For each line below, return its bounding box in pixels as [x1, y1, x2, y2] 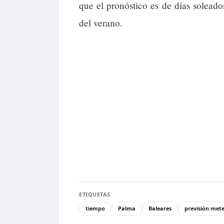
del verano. [79, 16, 122, 29]
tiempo [85, 204, 105, 212]
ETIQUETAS [79, 190, 110, 198]
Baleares [148, 204, 171, 212]
